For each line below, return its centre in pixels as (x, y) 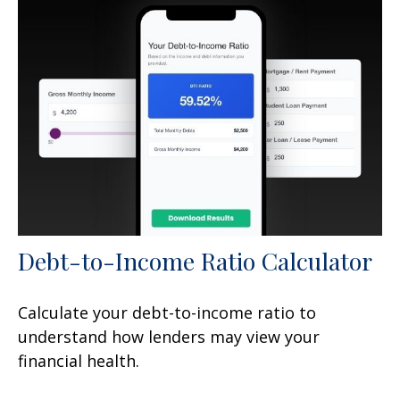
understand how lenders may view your (169, 336)
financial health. (79, 360)
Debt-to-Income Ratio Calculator (195, 260)
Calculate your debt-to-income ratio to (167, 312)
